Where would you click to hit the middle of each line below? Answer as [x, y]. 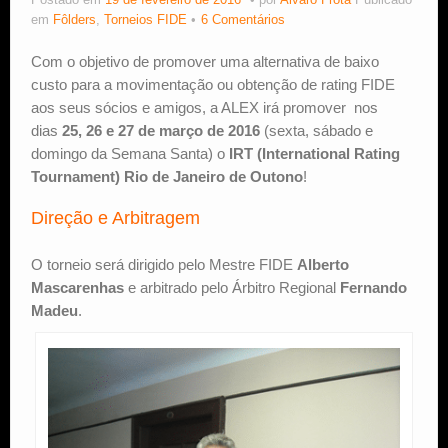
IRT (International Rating [314, 154]
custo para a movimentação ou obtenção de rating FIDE [213, 85]
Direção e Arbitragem [115, 218]
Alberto [323, 265]
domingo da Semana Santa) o [130, 154]
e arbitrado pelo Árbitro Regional [232, 288]
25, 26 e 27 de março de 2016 [161, 131]
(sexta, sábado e [316, 131]
